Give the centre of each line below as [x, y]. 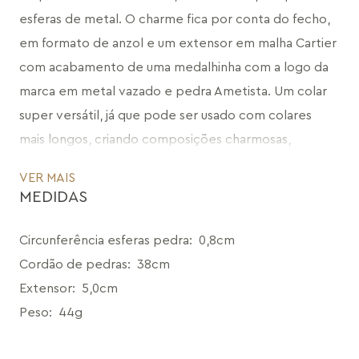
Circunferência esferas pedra [104, 240]
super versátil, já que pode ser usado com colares [165, 115]
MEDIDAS [53, 197]
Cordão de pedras [73, 264]
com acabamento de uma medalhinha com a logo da [174, 67]
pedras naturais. [66, 188]
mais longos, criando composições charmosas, [155, 139]
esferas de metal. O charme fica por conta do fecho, [175, 19]
